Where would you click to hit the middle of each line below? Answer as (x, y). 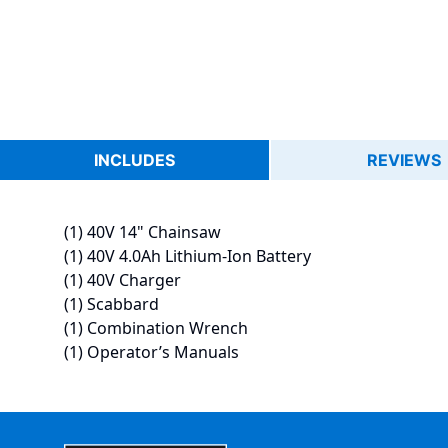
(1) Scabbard (111, 304)
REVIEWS (404, 160)
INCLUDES (134, 160)
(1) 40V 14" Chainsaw (142, 232)
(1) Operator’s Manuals (151, 352)
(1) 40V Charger (122, 280)
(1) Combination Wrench (156, 328)
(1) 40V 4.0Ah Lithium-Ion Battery (187, 256)
